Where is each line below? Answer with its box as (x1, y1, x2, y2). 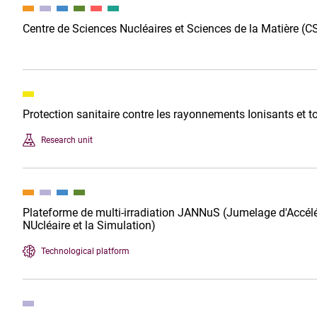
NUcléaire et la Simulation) (23, 219, 156, 232)
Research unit (41, 134, 93, 145)
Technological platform (41, 246, 129, 256)
